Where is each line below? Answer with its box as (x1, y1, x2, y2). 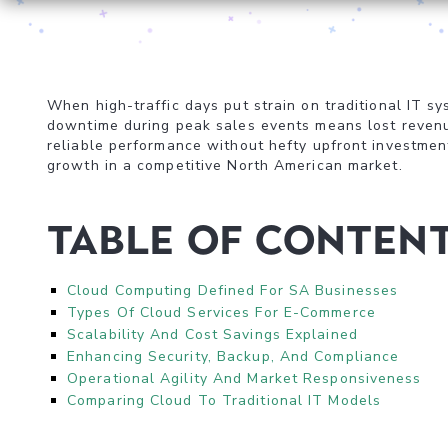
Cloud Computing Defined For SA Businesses (67, 281, 399, 300)
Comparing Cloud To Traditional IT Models (67, 391, 381, 410)
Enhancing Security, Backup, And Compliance (67, 347, 400, 366)
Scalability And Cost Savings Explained (67, 325, 358, 344)
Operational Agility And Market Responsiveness (67, 369, 422, 388)
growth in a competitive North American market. (47, 156, 403, 175)
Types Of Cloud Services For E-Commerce (67, 303, 376, 322)
